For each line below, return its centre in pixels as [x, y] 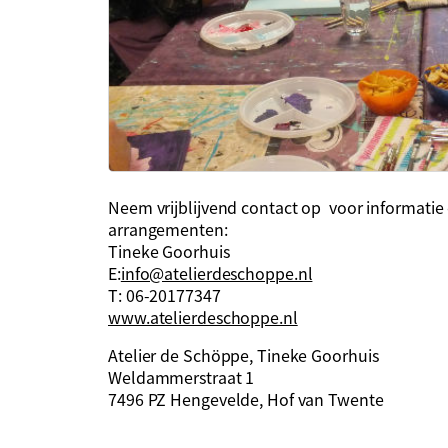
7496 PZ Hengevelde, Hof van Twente [246, 398]
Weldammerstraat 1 [185, 376]
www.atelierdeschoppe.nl [203, 316]
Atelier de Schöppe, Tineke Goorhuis [261, 354]
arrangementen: [168, 228]
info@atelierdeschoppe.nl [216, 272]
